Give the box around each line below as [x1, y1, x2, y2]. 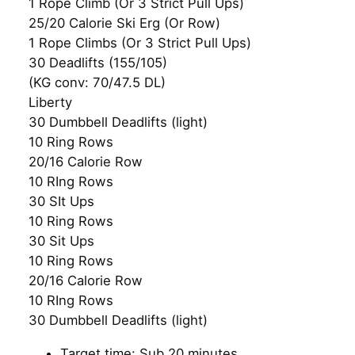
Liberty [29, 94, 72, 111]
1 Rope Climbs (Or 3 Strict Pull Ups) [29, 35, 251, 52]
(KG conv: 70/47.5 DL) [29, 74, 166, 91]
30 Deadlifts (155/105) [29, 55, 167, 71]
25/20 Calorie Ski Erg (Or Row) [29, 15, 220, 32]
